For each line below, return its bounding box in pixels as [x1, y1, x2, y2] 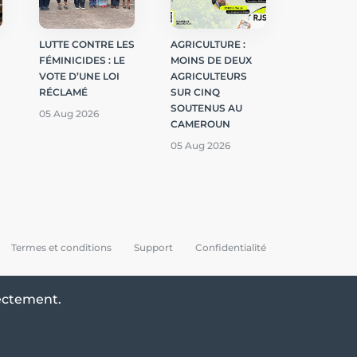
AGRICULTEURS [171, 69, 247, 82]
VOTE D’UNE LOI [38, 69, 120, 82]
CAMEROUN [171, 117, 230, 130]
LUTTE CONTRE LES [38, 37, 135, 50]
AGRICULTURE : [171, 37, 245, 50]
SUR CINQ [171, 85, 220, 98]
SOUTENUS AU [171, 101, 242, 114]
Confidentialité [195, 241, 266, 253]
